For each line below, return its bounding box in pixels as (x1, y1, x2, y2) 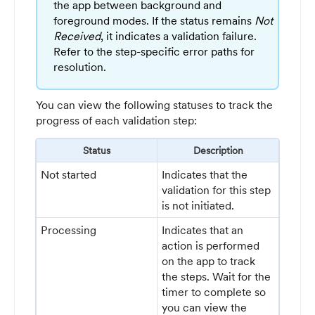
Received (53, 28, 101, 43)
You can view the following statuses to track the (36, 98, 273, 112)
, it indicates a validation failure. (101, 28, 257, 43)
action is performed (162, 238, 260, 252)
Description (193, 143, 243, 157)
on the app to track (162, 253, 256, 268)
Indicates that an (162, 222, 244, 237)
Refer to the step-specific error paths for (53, 44, 255, 58)
